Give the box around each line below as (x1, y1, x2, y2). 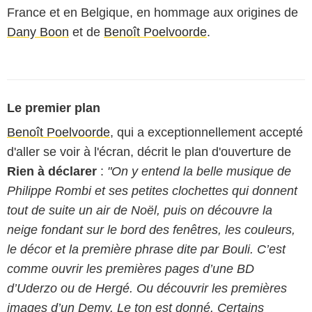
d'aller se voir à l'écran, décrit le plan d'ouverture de (7, 145, 291, 159)
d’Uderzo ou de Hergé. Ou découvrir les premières (7, 281, 287, 295)
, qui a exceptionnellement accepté (110, 125, 303, 139)
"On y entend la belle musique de (107, 164, 291, 178)
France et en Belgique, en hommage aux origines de (7, 6, 298, 19)
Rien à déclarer (7, 164, 97, 178)
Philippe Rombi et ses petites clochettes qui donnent (7, 184, 297, 198)
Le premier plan (7, 101, 100, 115)
